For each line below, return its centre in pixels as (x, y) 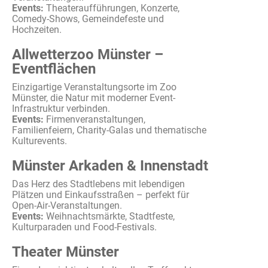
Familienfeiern (42, 130)
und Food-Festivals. (114, 227)
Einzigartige (37, 87)
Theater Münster (66, 252)
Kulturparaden (42, 227)
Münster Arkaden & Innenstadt (110, 166)
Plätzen (28, 195)
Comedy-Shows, (47, 19)
